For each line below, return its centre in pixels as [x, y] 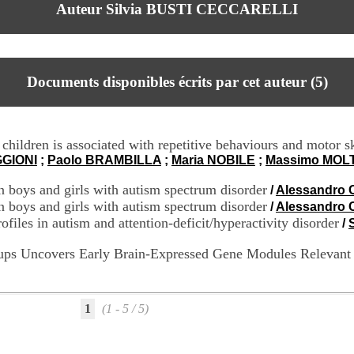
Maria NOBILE [213, 160]
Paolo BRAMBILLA [104, 160]
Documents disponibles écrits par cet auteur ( [171, 82]
